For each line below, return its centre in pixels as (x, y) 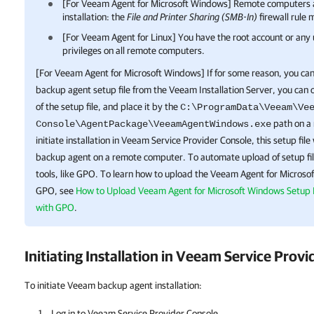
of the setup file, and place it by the (108, 107)
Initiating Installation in (100, 256)
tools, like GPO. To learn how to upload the (123, 174)
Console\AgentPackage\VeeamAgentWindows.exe (153, 124)
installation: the (95, 17)
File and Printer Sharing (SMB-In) (192, 17)
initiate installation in (78, 140)
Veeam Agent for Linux (127, 37)
